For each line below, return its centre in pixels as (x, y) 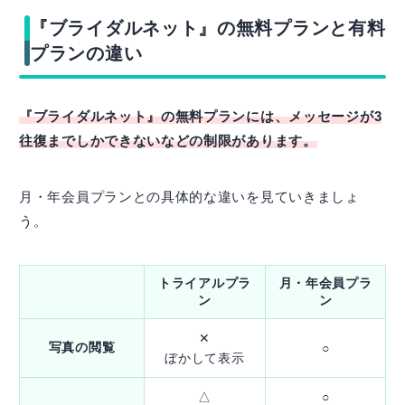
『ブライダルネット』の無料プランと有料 (208, 28)
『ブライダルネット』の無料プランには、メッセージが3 (201, 116)
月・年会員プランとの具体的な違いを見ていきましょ (189, 196)
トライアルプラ (205, 283)
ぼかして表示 (205, 358)
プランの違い (86, 53)
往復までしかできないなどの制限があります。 (168, 140)
